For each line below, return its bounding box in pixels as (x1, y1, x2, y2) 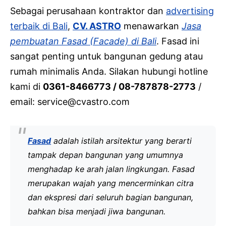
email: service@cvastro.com (10, 96, 130, 107)
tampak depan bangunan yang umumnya (28, 150, 184, 160)
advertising (166, 6, 214, 16)
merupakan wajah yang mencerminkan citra (28, 178, 194, 188)
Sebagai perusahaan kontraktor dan (10, 6, 166, 16)
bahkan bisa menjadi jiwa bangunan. (28, 206, 166, 216)
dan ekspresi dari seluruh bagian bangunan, (28, 192, 194, 202)
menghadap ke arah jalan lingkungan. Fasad (28, 164, 195, 174)
